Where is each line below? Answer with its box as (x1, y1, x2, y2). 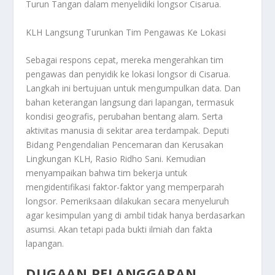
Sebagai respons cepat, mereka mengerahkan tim (26, 54, 224, 66)
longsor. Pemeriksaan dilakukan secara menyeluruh (26, 195, 230, 207)
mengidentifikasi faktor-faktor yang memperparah (26, 181, 225, 193)
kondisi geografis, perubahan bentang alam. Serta (26, 110, 223, 123)
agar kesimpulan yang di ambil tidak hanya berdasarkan (26, 209, 246, 222)
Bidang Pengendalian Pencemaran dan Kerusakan (26, 139, 224, 151)
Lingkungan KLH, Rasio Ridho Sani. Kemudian (26, 153, 206, 165)
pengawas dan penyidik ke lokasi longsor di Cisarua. (26, 68, 231, 80)
